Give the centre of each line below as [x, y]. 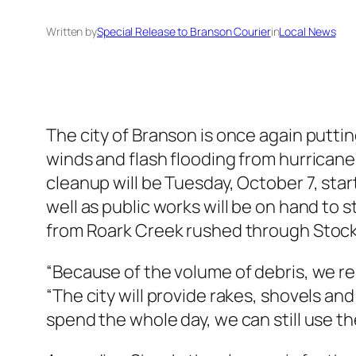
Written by [72, 32]
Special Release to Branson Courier [184, 32]
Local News [308, 32]
